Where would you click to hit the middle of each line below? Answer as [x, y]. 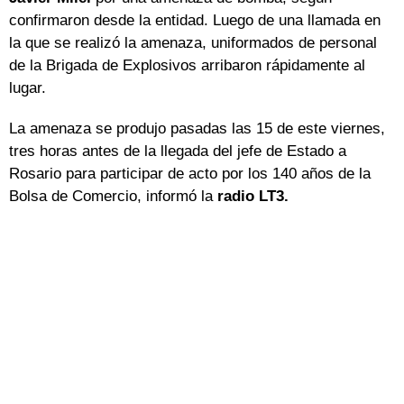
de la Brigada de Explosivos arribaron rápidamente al [187, 66]
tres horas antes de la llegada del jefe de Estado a [178, 151]
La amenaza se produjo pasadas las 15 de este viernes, [197, 129]
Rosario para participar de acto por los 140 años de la [190, 174]
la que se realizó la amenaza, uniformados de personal [193, 43]
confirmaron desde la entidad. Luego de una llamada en [195, 21]
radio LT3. [253, 197]
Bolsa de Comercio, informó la [113, 197]
